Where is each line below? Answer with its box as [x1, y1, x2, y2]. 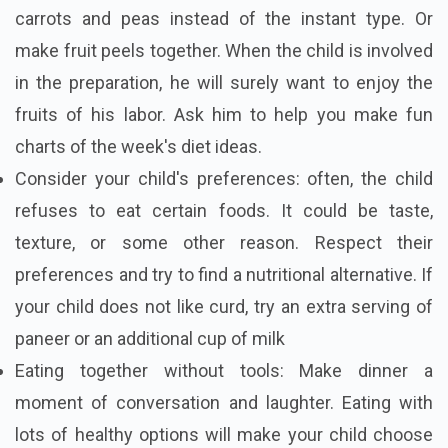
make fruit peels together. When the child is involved [15, 39, 433, 61]
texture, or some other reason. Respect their [15, 231, 433, 253]
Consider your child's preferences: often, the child [15, 167, 433, 189]
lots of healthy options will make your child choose [15, 423, 433, 445]
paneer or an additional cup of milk [15, 327, 285, 349]
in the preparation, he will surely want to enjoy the [15, 71, 433, 93]
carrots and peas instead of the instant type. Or [15, 7, 433, 29]
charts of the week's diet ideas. [15, 135, 262, 157]
